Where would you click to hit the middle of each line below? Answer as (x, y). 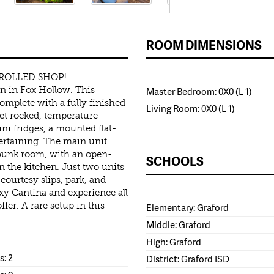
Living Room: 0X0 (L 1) (191, 109)
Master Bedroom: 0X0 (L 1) (199, 91)
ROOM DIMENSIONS (204, 45)
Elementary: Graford (187, 208)
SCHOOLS (175, 161)
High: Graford (174, 242)
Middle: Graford (178, 225)
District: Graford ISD (188, 259)
